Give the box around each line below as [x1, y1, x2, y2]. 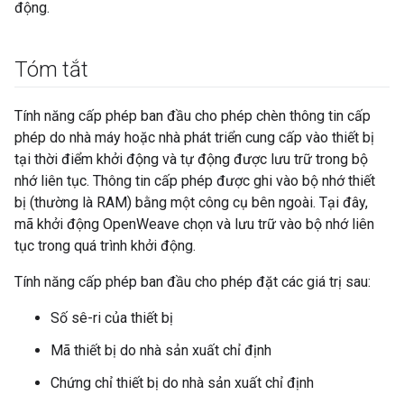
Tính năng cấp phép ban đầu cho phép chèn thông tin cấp [14, 107, 371, 124]
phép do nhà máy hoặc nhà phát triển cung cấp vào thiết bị [14, 129, 374, 146]
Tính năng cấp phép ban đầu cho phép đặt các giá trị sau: [14, 273, 371, 290]
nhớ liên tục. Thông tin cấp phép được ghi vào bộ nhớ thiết [14, 172, 375, 189]
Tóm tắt [14, 57, 88, 82]
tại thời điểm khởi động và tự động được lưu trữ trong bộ [14, 151, 368, 168]
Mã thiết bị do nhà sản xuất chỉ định [50, 342, 271, 359]
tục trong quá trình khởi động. [14, 237, 196, 254]
